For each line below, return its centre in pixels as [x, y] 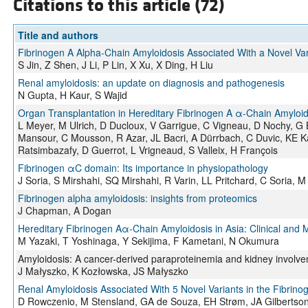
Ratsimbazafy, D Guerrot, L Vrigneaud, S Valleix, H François [147, 150]
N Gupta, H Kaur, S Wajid [72, 95]
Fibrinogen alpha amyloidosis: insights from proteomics [137, 198]
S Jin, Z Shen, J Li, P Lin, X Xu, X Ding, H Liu [115, 65]
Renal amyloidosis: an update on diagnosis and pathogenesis [151, 83]
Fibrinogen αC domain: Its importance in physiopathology [143, 168]
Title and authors [58, 35]
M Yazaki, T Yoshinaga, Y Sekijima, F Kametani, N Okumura [148, 241]
